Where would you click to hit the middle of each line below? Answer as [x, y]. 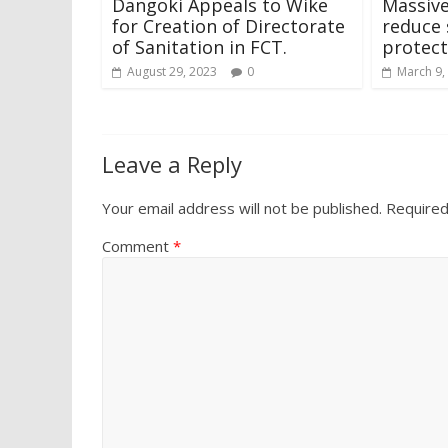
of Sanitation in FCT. [199, 47]
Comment [137, 246]
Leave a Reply [172, 164]
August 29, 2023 [172, 72]
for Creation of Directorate [228, 26]
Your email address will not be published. [242, 208]
